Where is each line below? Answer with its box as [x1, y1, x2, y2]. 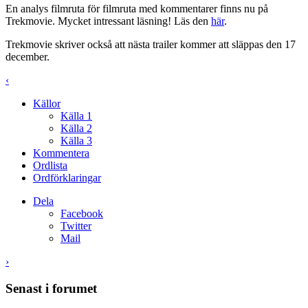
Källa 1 [60, 110, 92, 122]
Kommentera [33, 147, 89, 159]
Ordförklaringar [33, 172, 101, 184]
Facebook [60, 208, 103, 220]
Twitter [60, 220, 91, 232]
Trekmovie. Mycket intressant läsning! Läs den [5, 15, 211, 27]
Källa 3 [60, 135, 92, 147]
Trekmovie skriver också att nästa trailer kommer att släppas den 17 [5, 38, 296, 51]
